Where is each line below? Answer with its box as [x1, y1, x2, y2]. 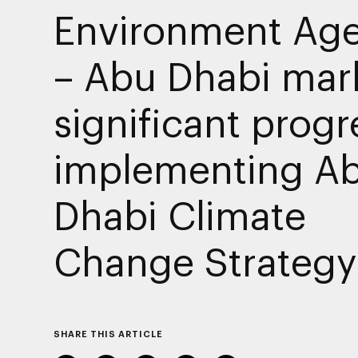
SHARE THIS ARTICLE [53, 328, 163, 339]
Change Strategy [53, 238, 356, 284]
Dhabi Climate [53, 192, 306, 237]
